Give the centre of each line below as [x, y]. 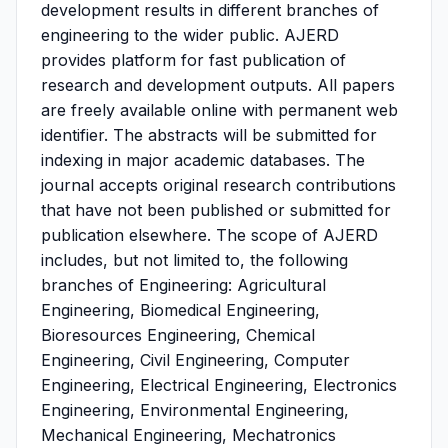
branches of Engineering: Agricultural [183, 285]
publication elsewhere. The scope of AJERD [209, 235]
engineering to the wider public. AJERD [190, 35]
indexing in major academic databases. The [203, 160]
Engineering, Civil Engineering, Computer [195, 360]
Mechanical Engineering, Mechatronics [188, 435]
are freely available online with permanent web [219, 110]
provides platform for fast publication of [193, 60]
